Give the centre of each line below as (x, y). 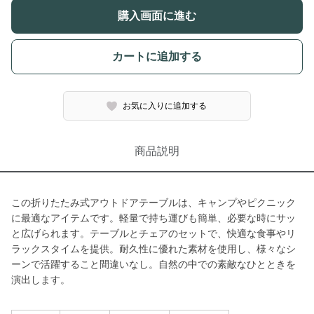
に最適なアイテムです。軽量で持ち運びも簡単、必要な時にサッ (153, 218)
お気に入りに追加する (165, 106)
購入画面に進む (157, 16)
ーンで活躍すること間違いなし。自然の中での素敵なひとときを (153, 264)
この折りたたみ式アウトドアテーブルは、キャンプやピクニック (153, 203)
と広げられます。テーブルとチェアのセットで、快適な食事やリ (153, 233)
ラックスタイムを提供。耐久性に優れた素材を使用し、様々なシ (153, 249)
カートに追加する (157, 56)
